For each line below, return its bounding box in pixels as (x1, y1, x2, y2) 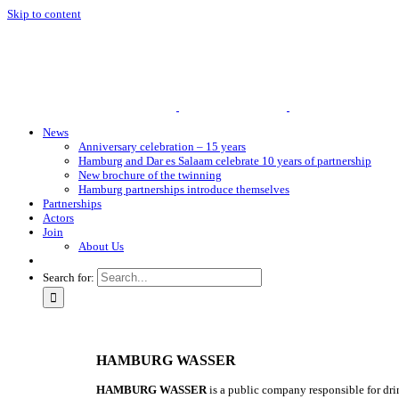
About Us (78, 240, 124, 254)
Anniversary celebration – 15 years (78, 140, 246, 154)
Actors (43, 211, 74, 225)
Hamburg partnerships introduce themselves (78, 183, 289, 197)
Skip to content (7, 7, 81, 20)
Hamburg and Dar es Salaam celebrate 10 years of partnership (78, 154, 371, 168)
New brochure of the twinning (78, 168, 222, 183)
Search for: (43, 271, 94, 285)
